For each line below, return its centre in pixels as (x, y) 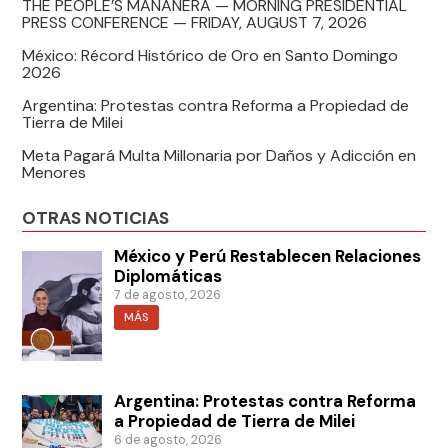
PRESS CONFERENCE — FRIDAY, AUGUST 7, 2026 (195, 22)
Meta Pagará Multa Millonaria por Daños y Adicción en (219, 155)
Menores (54, 172)
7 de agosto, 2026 (168, 295)
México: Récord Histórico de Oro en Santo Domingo (210, 55)
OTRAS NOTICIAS (96, 217)
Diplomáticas (168, 276)
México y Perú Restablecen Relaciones (268, 256)
